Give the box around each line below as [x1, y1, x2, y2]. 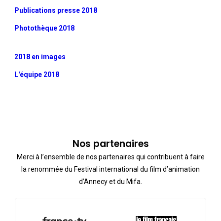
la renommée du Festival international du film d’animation [21, 165, 200, 174]
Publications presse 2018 [14, 6, 98, 15]
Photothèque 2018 [14, 24, 75, 33]
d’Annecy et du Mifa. [79, 178, 142, 186]
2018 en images [14, 53, 66, 61]
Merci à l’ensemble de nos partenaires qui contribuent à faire [16, 153, 205, 161]
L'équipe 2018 [14, 71, 60, 79]
